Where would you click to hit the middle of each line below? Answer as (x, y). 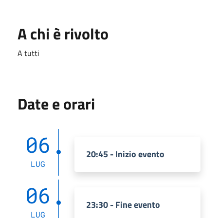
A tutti (29, 53)
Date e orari (56, 103)
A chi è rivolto (63, 33)
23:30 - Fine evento (123, 204)
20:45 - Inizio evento (125, 154)
